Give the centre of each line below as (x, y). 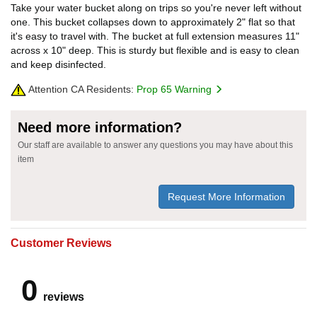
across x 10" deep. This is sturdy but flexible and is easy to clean (155, 50)
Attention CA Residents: (80, 89)
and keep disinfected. (58, 64)
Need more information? (100, 127)
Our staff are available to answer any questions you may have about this (155, 145)
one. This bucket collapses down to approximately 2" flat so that (153, 22)
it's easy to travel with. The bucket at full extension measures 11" (155, 36)
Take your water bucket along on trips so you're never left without (156, 7)
